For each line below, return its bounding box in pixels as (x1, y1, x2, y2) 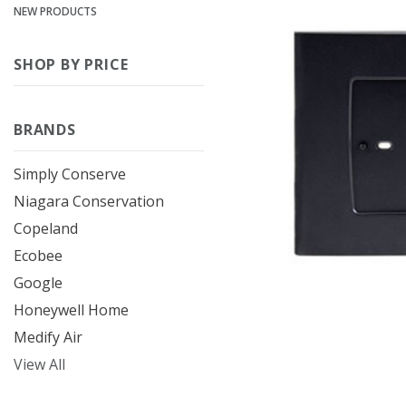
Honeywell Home (14, 300, 129, 320)
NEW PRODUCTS (14, 4, 97, 19)
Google (14, 273, 63, 293)
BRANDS (14, 120, 76, 140)
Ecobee (14, 246, 63, 266)
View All (14, 354, 65, 374)
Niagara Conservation (14, 191, 164, 211)
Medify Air (14, 327, 82, 347)
